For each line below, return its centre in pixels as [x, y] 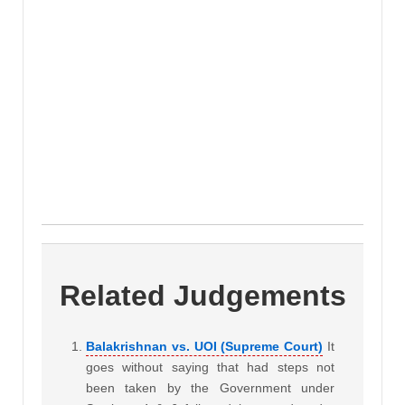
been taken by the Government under [210, 388]
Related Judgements [202, 295]
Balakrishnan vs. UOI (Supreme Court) [205, 347]
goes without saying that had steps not [210, 367]
